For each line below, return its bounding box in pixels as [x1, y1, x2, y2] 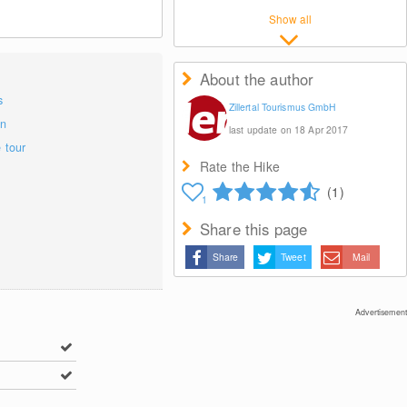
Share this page [199, 218, 308, 240]
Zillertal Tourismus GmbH [228, 100, 336, 114]
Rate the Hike [199, 157, 280, 175]
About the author [199, 68, 314, 90]
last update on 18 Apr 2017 [228, 123, 349, 136]
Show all [268, 11, 313, 26]
